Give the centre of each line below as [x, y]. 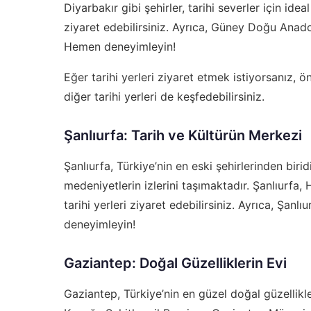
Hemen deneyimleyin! [120, 46]
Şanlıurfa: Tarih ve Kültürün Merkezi [183, 135]
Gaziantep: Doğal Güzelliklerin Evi [175, 263]
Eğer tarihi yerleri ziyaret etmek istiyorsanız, [182, 77]
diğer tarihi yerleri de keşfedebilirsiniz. [164, 96]
